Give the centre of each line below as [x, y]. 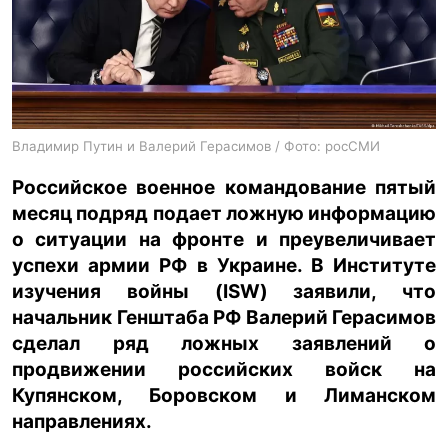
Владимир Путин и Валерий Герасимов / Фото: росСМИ [196, 145]
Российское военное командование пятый [224, 187]
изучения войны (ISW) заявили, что [224, 291]
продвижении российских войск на [224, 369]
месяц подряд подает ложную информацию [224, 213]
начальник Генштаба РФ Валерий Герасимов [224, 317]
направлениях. [82, 421]
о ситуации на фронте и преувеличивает [224, 239]
